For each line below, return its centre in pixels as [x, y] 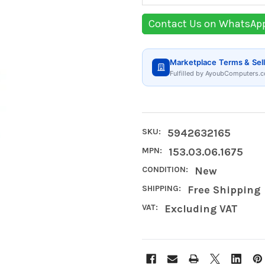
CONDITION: [165, 169]
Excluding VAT [201, 209]
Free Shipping [224, 190]
